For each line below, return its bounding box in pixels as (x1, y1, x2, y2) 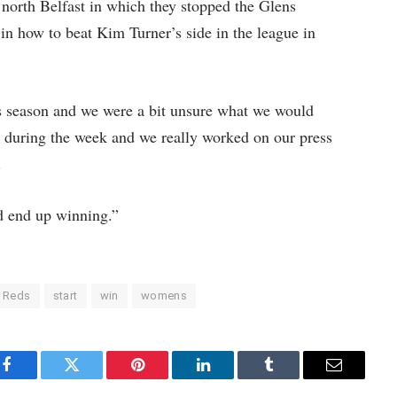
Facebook (4, 370, 67, 386)
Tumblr (267, 370, 315, 386)
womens (140, 288, 188, 302)
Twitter (70, 370, 117, 386)
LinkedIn (201, 370, 261, 386)
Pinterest (136, 370, 192, 386)
